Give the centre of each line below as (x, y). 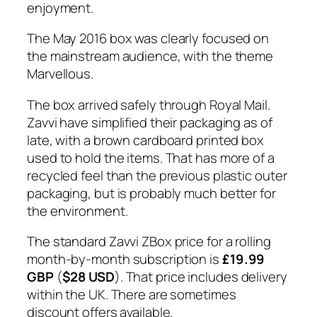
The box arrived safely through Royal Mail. (149, 104)
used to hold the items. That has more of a (151, 157)
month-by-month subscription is (125, 259)
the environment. (77, 211)
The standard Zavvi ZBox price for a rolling (149, 242)
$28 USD (88, 277)
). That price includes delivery (201, 277)
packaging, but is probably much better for (151, 193)
